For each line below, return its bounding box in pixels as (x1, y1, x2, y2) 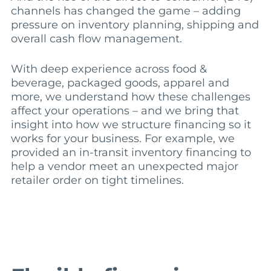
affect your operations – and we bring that (10, 104, 239, 118)
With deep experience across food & (10, 62, 207, 76)
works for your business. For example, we (10, 132, 235, 146)
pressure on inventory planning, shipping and (10, 18, 259, 32)
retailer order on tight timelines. (10, 174, 184, 188)
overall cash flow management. (10, 32, 182, 46)
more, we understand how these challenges (10, 90, 250, 104)
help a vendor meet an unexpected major (10, 160, 238, 174)
